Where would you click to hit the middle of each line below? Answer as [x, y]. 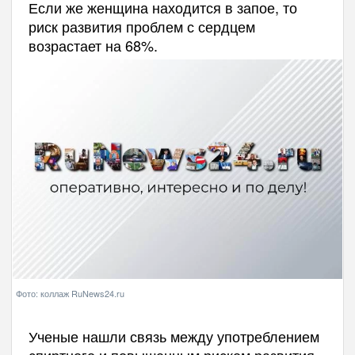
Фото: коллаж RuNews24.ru [70, 293]
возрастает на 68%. [93, 45]
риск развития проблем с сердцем [141, 26]
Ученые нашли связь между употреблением [174, 336]
